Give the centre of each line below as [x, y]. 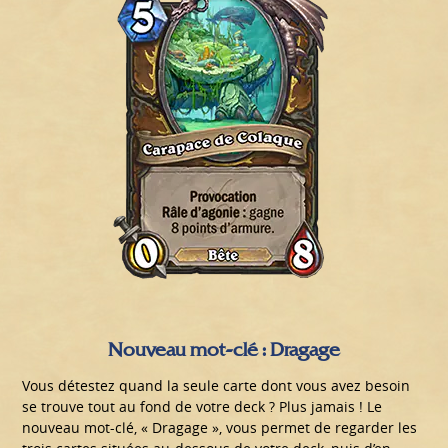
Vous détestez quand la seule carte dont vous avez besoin [216, 385]
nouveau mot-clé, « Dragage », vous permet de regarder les [220, 427]
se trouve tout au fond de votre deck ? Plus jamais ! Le [202, 406]
